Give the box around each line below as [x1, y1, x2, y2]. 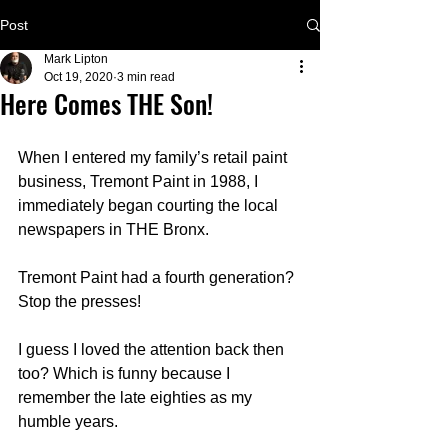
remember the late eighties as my [18, 389, 256, 406]
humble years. [18, 413, 122, 430]
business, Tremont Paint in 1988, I [18, 173, 262, 190]
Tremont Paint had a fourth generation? [18, 269, 302, 286]
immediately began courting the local [18, 197, 282, 214]
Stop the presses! [18, 293, 141, 310]
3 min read [117, 70, 175, 84]
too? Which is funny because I [18, 365, 234, 382]
